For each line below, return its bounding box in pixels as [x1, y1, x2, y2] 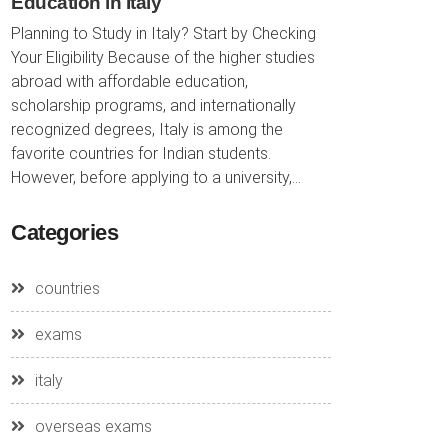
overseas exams [35, 417, 152, 436]
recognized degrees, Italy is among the [11, 120, 283, 139]
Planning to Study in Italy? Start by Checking [11, 24, 316, 43]
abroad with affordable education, [11, 72, 248, 91]
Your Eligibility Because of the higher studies [11, 48, 315, 67]
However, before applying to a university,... [11, 168, 301, 187]
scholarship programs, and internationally [11, 96, 296, 115]
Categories [11, 220, 118, 245]
